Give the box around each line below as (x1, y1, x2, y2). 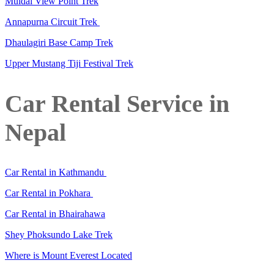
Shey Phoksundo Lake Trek (5, 229, 113, 240)
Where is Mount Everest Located (5, 250, 132, 261)
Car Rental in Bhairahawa (5, 209, 105, 220)
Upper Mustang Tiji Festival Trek (5, 57, 133, 68)
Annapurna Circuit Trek (5, 16, 100, 27)
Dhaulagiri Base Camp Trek (5, 37, 113, 48)
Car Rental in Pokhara (5, 188, 93, 199)
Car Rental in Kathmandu (5, 167, 106, 178)
